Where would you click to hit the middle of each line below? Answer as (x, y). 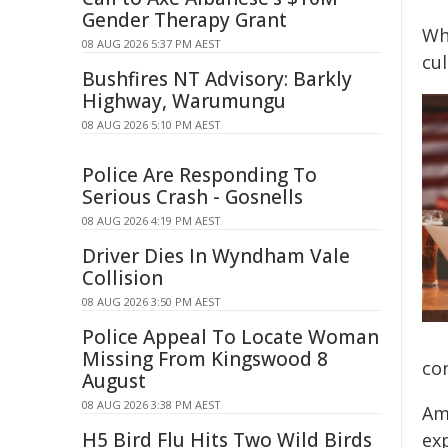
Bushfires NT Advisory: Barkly (217, 79)
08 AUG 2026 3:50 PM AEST (151, 301)
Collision (122, 278)
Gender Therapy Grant (184, 20)
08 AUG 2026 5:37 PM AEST (151, 43)
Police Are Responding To (199, 175)
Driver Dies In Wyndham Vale (216, 256)
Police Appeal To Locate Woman (230, 337)
